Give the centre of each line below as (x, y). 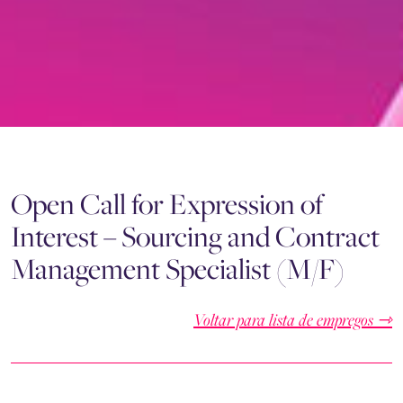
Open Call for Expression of (167, 205)
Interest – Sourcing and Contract (195, 237)
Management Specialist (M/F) (178, 269)
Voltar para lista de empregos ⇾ (293, 320)
